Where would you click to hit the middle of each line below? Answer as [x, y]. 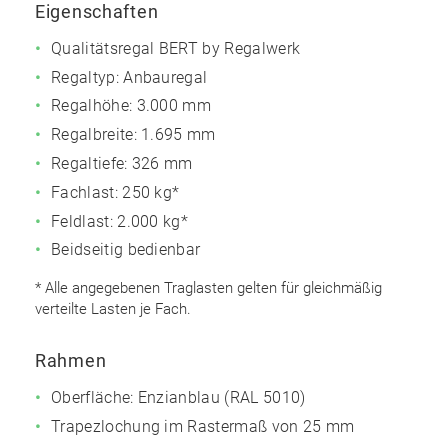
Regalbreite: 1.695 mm [133, 135]
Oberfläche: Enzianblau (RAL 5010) [178, 398]
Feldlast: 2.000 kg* [120, 221]
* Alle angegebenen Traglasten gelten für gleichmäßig [208, 288]
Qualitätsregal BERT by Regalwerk [176, 48]
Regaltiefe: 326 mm [122, 164]
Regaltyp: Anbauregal [129, 77]
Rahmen [71, 361]
